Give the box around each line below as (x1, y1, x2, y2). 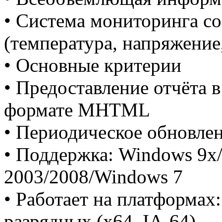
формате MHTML (4, 99, 150, 120)
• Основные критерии (4, 55, 181, 76)
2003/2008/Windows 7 (4, 166, 183, 187)
